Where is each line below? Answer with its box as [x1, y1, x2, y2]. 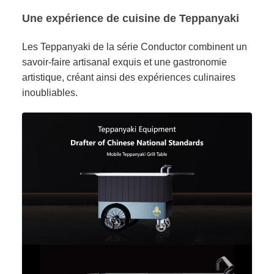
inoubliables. [22, 87, 78, 98]
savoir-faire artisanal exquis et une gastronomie [22, 57, 227, 67]
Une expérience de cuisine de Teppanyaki [22, 12, 239, 24]
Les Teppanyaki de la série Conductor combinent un [22, 42, 247, 52]
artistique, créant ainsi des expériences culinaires [22, 72, 235, 83]
